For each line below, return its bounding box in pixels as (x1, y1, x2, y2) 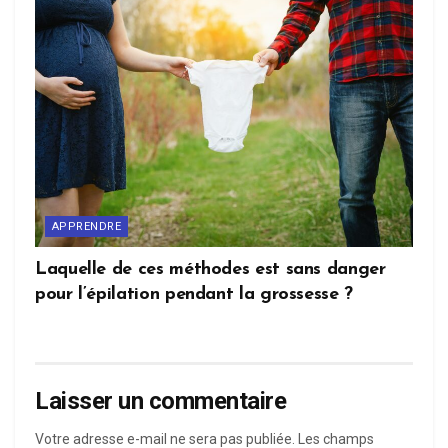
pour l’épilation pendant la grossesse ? (35, 285, 353, 305)
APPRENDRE (52, 220, 121, 234)
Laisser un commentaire (35, 387, 287, 416)
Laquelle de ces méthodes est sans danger (35, 260, 386, 280)
